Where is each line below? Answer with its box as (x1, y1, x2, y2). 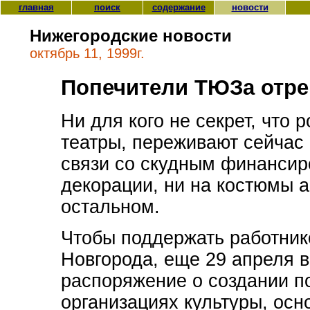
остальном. (61, 197, 160, 218)
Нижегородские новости (30, 26, 232, 46)
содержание (152, 2, 206, 12)
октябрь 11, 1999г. (30, 46, 145, 62)
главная (18, 2, 54, 12)
